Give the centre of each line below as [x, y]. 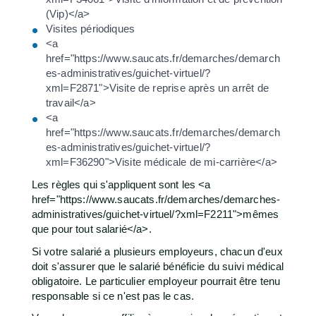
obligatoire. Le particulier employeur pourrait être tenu [156, 281]
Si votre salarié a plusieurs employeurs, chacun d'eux [157, 251]
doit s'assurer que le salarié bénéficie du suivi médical [158, 266]
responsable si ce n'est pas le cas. [113, 296]
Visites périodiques [90, 28]
